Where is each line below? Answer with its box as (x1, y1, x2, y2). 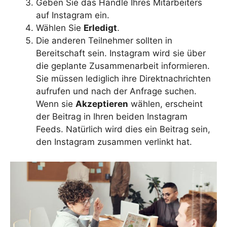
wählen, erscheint (128, 99, 203, 109)
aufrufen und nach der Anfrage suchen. (36, 86, 197, 96)
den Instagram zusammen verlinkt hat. (36, 137, 192, 147)
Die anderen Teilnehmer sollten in (36, 35, 172, 46)
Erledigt (84, 23, 117, 33)
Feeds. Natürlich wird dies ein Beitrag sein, (36, 124, 210, 134)
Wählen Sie (36, 23, 84, 33)
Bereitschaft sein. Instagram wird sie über (36, 48, 206, 58)
